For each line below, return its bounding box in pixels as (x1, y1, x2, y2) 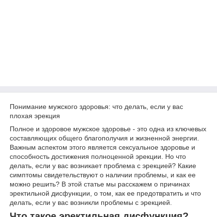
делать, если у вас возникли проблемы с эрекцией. (10, 199, 172, 206)
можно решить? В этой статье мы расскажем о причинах (10, 180, 190, 188)
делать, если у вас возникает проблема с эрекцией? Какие (10, 162, 196, 170)
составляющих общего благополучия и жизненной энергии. (10, 134, 199, 142)
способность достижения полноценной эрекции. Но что (10, 153, 186, 160)
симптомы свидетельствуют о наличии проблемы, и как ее (10, 171, 196, 179)
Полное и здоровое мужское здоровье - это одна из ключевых (10, 125, 206, 133)
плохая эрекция (10, 112, 60, 120)
